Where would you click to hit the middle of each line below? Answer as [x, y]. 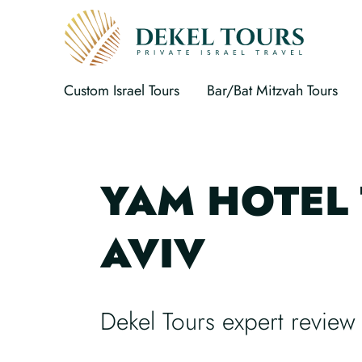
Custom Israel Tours [121, 90]
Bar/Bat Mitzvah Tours [273, 90]
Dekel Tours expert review [227, 321]
